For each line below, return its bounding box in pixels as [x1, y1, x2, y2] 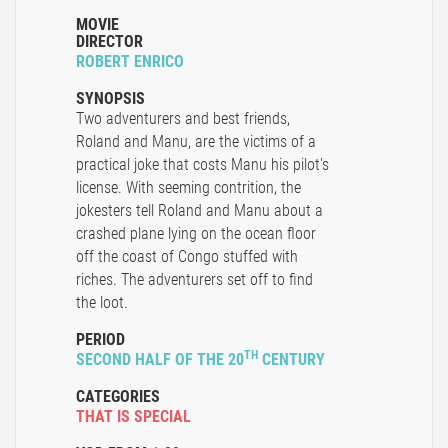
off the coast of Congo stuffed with [76, 247, 298, 267]
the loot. [76, 293, 128, 313]
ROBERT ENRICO [76, 52, 184, 72]
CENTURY [258, 350, 325, 370]
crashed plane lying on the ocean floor [76, 224, 316, 244]
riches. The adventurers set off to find [76, 270, 313, 290]
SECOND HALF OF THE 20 [76, 350, 244, 370]
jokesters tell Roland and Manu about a [76, 201, 323, 221]
